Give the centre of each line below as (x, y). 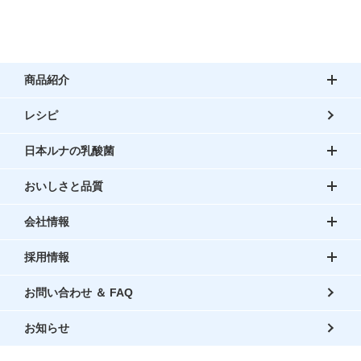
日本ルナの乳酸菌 (69, 151)
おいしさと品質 (63, 187)
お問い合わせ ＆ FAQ (78, 293)
